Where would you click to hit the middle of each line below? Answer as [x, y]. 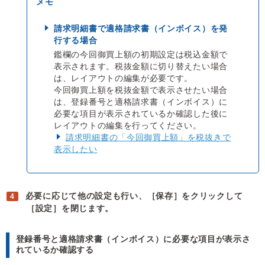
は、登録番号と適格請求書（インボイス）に [141, 101]
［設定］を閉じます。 [70, 208]
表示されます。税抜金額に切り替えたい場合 [141, 66]
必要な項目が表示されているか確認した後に [141, 113]
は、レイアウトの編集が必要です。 [124, 78]
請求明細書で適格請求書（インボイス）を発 [141, 28]
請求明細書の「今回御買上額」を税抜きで [148, 137]
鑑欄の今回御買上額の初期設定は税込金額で [141, 54]
